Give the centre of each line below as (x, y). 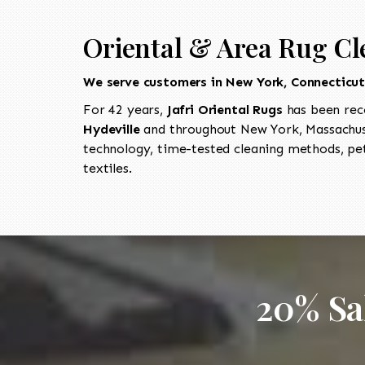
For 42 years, (125, 109)
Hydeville (112, 129)
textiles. (108, 168)
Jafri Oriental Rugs (226, 109)
